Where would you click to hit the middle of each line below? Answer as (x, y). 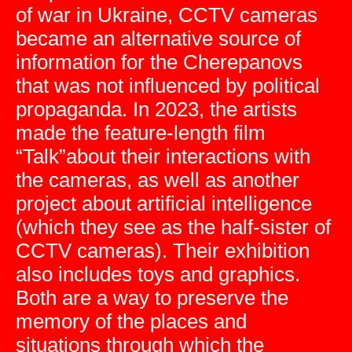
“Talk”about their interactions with (163, 156)
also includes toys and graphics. (158, 274)
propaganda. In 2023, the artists (156, 109)
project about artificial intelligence (164, 203)
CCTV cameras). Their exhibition (163, 251)
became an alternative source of (158, 38)
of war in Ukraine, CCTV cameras (167, 15)
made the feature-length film (141, 133)
